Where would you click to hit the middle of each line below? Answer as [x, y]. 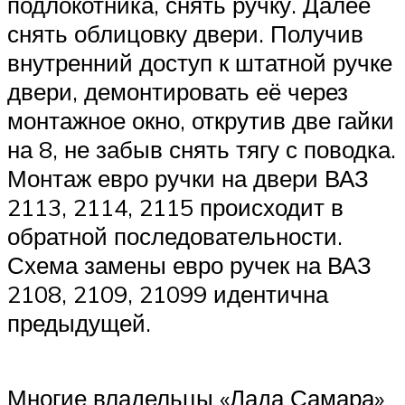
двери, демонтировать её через [178, 92]
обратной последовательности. [175, 236]
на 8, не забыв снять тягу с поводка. [202, 150]
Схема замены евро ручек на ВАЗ [189, 265]
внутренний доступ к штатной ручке [200, 63]
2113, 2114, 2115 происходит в [175, 207]
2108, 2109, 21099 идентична [168, 294]
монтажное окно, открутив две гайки [201, 121]
